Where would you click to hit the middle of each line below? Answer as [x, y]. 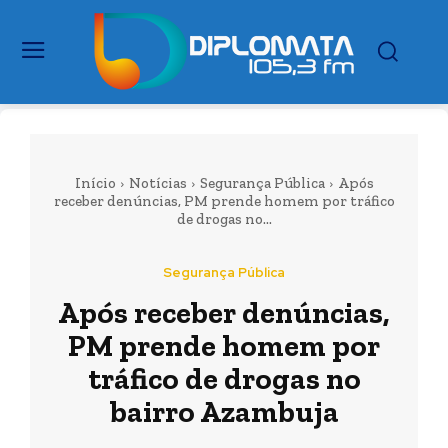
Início [95, 183]
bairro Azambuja [224, 412]
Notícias [157, 183]
